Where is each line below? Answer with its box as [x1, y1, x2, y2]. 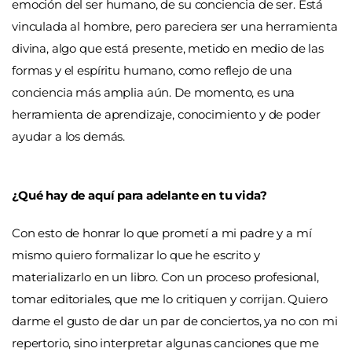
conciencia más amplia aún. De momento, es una [12, 84, 295, 100]
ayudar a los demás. [12, 128, 126, 144]
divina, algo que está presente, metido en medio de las [12, 40, 324, 56]
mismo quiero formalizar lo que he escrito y [12, 247, 260, 262]
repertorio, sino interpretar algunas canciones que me [12, 335, 320, 350]
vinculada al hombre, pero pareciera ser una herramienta [12, 18, 338, 34]
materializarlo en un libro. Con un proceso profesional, [12, 269, 319, 284]
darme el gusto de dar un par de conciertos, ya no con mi [12, 313, 338, 328]
